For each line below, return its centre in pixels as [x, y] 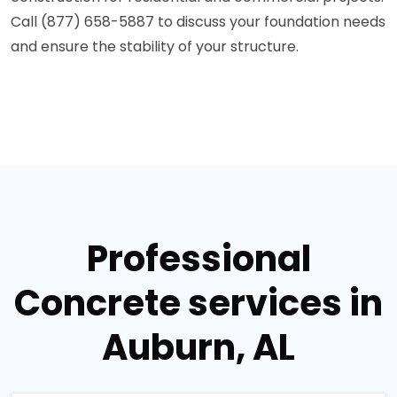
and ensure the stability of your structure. [155, 47]
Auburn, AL [198, 348]
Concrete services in [198, 304]
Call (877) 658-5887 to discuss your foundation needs [198, 22]
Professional [198, 259]
